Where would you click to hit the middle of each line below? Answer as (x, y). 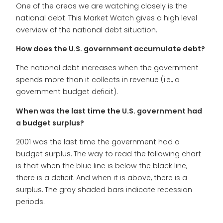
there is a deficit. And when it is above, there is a (102, 177)
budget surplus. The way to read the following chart (109, 154)
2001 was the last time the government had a (98, 142)
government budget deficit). (67, 92)
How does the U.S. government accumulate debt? (111, 49)
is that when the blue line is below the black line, (102, 166)
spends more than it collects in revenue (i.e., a (98, 80)
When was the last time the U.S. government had (109, 111)
